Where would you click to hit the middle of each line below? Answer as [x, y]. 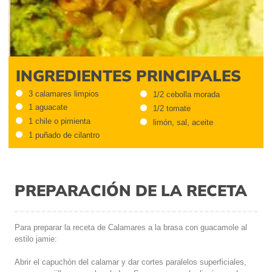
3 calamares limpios [64, 93]
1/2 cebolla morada [186, 95]
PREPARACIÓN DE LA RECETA [131, 190]
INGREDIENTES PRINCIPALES [128, 75]
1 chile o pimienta [59, 121]
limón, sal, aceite [183, 123]
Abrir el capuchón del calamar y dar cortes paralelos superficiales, [131, 262]
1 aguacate [48, 107]
